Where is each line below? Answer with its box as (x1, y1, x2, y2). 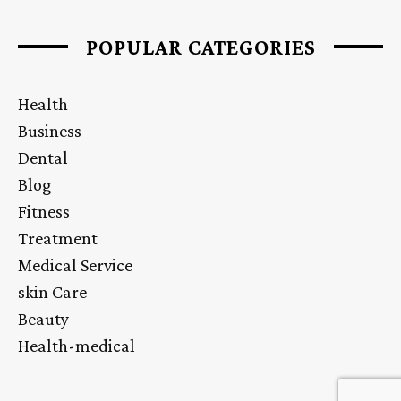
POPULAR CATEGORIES (85, 34, 316, 59)
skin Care (18, 281, 87, 302)
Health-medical (18, 335, 135, 355)
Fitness (18, 200, 70, 221)
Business (18, 120, 81, 141)
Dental (18, 147, 68, 167)
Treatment (18, 227, 98, 248)
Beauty (18, 308, 69, 328)
